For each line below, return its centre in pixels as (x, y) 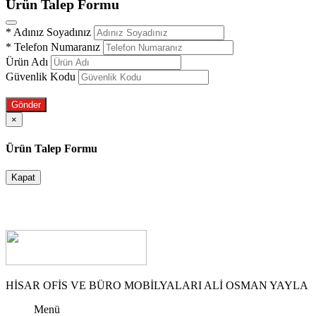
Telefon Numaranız (56, 47)
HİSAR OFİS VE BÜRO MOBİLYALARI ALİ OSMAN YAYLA (157, 285)
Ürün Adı (27, 62)
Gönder (26, 105)
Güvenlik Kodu (41, 77)
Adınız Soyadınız (51, 32)
